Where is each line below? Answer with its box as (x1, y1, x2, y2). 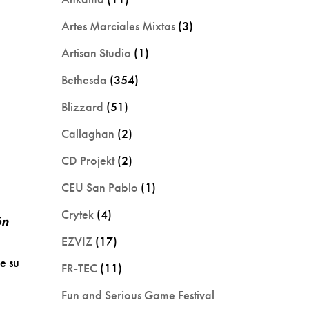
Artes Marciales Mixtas (61, 17, 176, 34)
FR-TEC (61, 259, 98, 276)
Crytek (61, 206, 94, 222)
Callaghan (61, 125, 115, 141)
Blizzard (61, 98, 104, 114)
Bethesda (61, 71, 108, 88)
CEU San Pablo (61, 179, 139, 195)
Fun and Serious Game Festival (61, 286, 215, 303)
